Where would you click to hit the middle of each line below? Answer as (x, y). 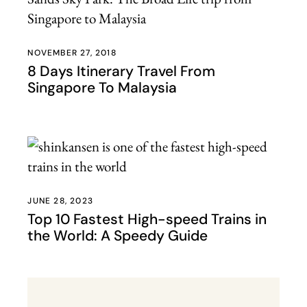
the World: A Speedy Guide (118, 236)
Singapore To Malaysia (102, 88)
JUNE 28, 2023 (60, 201)
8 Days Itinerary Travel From (122, 71)
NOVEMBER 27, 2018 (72, 53)
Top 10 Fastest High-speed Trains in (147, 219)
